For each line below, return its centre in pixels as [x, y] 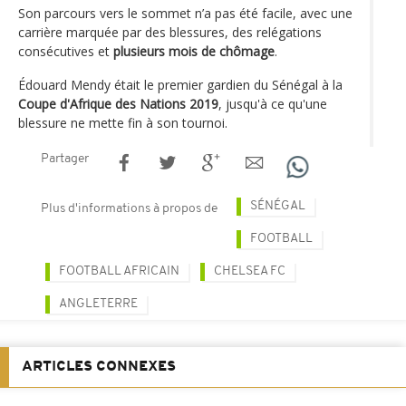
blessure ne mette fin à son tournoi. [123, 122]
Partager [65, 159]
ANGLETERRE [98, 304]
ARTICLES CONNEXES [99, 367]
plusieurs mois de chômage [194, 51]
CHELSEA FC [250, 271]
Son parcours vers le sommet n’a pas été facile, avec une [185, 13]
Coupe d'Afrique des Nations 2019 [118, 103]
